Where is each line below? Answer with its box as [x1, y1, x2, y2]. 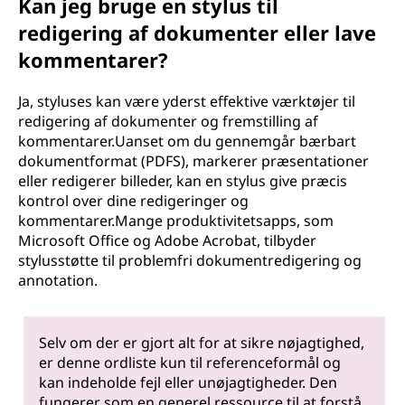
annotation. [18, 270, 98, 290]
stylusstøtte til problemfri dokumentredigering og [18, 250, 362, 270]
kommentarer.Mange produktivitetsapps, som [18, 211, 334, 231]
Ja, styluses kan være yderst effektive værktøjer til [18, 91, 355, 111]
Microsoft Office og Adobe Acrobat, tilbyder [18, 231, 316, 250]
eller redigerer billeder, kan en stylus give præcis [18, 171, 347, 191]
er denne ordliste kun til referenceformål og [39, 352, 342, 372]
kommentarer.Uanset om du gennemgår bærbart [18, 131, 356, 151]
